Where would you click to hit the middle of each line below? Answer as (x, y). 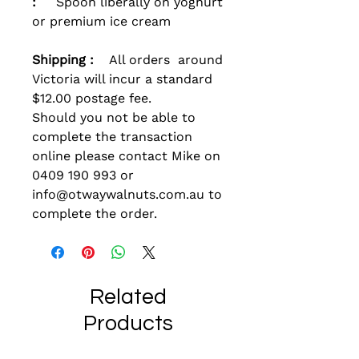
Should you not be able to (114, 118)
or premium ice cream (101, 22)
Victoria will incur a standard (122, 79)
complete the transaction (112, 137)
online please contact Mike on (126, 156)
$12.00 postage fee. (92, 99)
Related (128, 298)
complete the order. (95, 214)
